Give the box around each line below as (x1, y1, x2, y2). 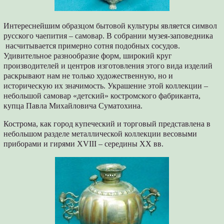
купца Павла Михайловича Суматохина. (3, 101, 143, 110)
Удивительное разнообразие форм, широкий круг (3, 51, 172, 60)
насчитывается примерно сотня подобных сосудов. (3, 41, 180, 50)
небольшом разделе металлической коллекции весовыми (3, 129, 197, 138)
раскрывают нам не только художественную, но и (3, 71, 173, 80)
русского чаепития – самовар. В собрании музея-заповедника (3, 31, 213, 40)
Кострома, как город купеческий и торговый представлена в (3, 119, 211, 128)
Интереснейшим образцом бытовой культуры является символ (3, 21, 217, 30)
